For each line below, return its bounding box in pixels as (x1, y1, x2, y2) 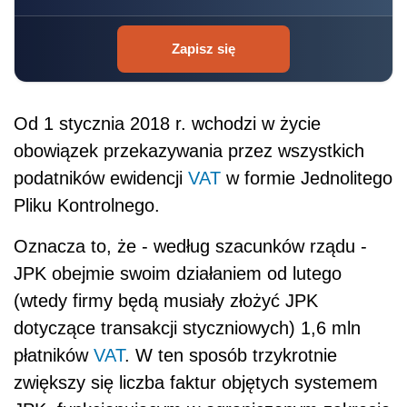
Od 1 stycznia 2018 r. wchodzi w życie (14, 114, 321, 134)
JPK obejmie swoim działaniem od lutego (14, 263, 342, 284)
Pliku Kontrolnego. (14, 195, 160, 216)
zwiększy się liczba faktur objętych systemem (14, 372, 378, 393)
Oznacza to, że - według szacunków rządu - (14, 236, 367, 257)
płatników (14, 345, 94, 366)
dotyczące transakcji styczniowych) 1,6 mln (14, 318, 361, 339)
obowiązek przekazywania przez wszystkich (14, 141, 364, 162)
